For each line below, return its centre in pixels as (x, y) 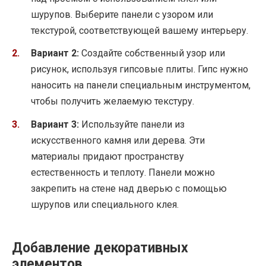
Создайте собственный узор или (152, 53)
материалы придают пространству (107, 156)
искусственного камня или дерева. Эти (118, 140)
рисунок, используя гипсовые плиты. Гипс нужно (140, 69)
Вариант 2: (55, 53)
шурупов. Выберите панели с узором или (122, 15)
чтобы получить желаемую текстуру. (113, 102)
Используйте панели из (132, 124)
